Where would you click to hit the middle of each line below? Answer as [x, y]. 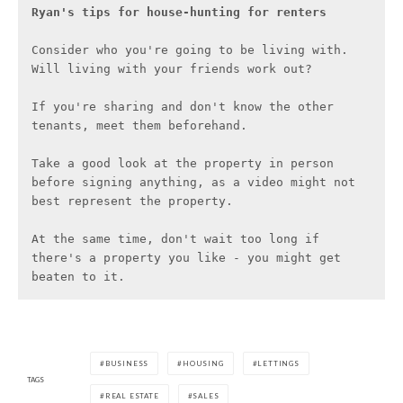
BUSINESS [127, 364]
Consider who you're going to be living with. [190, 50]
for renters [287, 13]
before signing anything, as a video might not [193, 183]
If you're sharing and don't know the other [183, 107]
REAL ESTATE [132, 396]
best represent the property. [132, 201]
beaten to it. [78, 277]
